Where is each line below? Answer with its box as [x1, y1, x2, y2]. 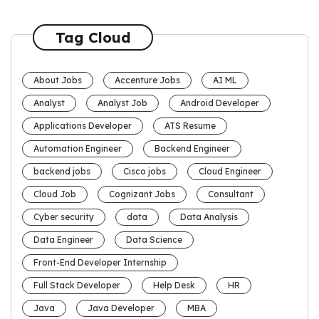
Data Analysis [180, 211, 238, 223]
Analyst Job [98, 98, 147, 109]
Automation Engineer [33, 143, 122, 155]
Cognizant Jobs [109, 189, 175, 200]
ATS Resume [164, 120, 216, 132]
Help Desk [153, 280, 195, 291]
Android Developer [180, 98, 259, 109]
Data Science [126, 234, 182, 246]
